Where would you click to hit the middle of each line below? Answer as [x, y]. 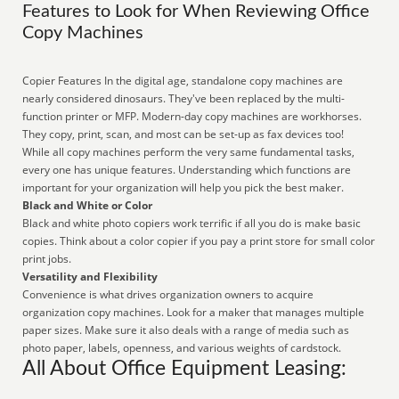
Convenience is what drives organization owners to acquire [168, 294]
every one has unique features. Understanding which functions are [187, 170]
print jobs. [47, 259]
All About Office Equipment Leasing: [185, 369]
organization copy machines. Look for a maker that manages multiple [194, 312]
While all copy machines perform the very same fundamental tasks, [189, 152]
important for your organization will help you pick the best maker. [183, 187]
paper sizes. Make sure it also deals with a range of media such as [186, 330]
